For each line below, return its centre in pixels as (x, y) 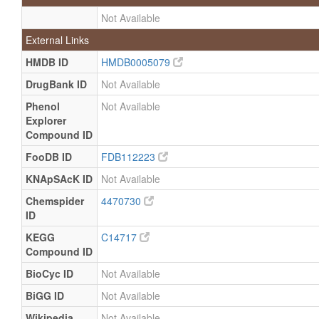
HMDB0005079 (137, 62)
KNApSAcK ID (59, 179)
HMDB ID (47, 62)
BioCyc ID (49, 273)
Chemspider (55, 201)
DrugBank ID (56, 84)
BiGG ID (45, 296)
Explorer (46, 120)
